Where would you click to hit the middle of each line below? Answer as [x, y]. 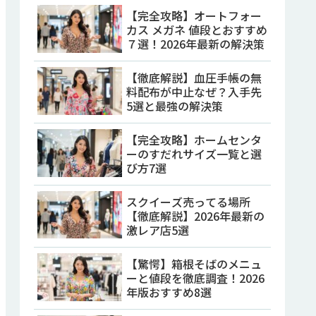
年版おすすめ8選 [169, 292]
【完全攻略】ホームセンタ [194, 140]
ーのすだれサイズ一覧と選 [194, 154]
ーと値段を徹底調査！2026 [195, 278]
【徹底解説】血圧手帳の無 [194, 78]
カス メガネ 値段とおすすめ [197, 30]
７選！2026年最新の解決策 [195, 44]
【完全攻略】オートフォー [194, 16]
